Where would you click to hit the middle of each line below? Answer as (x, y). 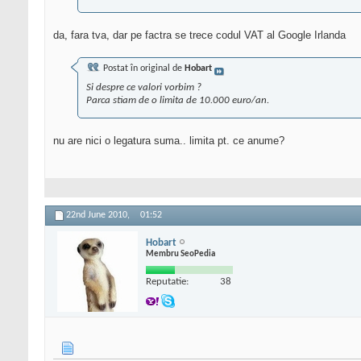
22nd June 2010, (99, 216)
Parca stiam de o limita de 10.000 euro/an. (178, 101)
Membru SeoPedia (180, 254)
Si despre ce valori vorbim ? (144, 88)
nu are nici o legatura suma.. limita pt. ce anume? (169, 141)
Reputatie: (167, 281)
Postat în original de (143, 69)
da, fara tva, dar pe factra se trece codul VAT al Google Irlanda (199, 35)
